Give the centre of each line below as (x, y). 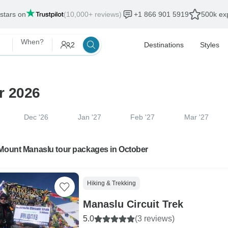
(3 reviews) (154, 219)
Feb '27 (143, 117)
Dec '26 (36, 117)
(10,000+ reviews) (93, 14)
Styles (210, 45)
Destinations (164, 45)
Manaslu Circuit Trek (133, 204)
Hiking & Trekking (111, 183)
